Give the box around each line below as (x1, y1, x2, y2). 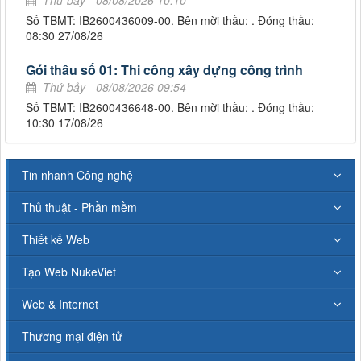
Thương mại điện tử (22, 327, 122, 344)
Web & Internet (22, 295, 98, 312)
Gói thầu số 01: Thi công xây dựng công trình (26, 60, 303, 79)
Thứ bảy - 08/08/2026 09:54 (43, 78, 186, 95)
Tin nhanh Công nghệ (22, 166, 133, 183)
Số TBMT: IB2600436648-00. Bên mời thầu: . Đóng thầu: (26, 98, 314, 115)
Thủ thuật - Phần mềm (22, 198, 137, 215)
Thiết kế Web (22, 230, 89, 247)
